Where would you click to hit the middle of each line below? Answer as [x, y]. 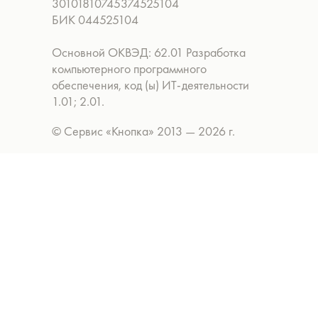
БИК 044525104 [95, 20]
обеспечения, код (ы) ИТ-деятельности [150, 85]
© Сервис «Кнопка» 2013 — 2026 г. [143, 131]
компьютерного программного [129, 68]
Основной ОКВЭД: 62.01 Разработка [149, 52]
